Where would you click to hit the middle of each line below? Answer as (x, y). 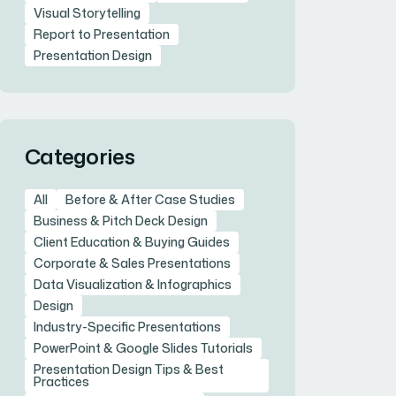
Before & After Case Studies (150, 200)
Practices (61, 382)
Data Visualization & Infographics (133, 285)
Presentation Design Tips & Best (129, 369)
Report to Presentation (102, 34)
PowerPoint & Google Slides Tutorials (143, 348)
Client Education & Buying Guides (132, 242)
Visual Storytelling (87, 13)
